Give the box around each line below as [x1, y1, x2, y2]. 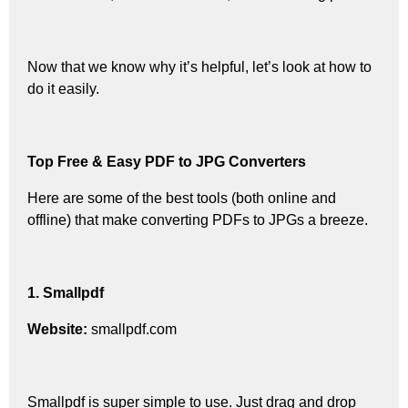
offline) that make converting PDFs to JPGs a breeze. [27, 211, 368, 228]
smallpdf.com [87, 321, 177, 337]
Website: [27, 321, 87, 337]
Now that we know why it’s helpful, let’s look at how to [27, 58, 372, 75]
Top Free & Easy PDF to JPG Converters [27, 153, 306, 169]
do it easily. [27, 80, 99, 97]
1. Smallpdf [27, 284, 104, 301]
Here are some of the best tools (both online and [27, 189, 336, 206]
